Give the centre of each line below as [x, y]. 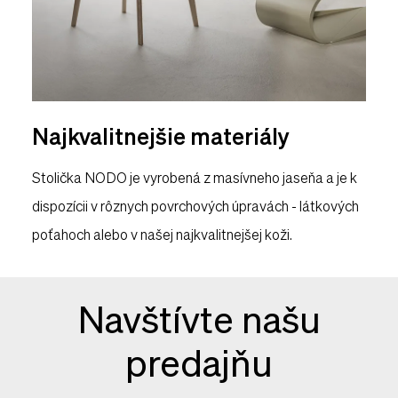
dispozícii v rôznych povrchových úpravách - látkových [195, 206]
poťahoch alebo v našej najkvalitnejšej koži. [162, 234]
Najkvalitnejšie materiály [161, 135]
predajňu [199, 362]
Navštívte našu [199, 318]
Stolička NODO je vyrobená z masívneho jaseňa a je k [195, 177]
